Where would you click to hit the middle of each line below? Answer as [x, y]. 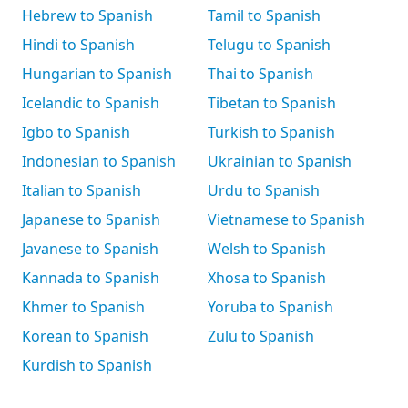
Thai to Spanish [260, 74]
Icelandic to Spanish [91, 103]
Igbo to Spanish [76, 132]
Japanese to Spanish [91, 219]
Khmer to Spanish [83, 307]
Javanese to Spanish [90, 249]
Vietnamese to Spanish [286, 219]
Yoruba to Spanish [270, 307]
